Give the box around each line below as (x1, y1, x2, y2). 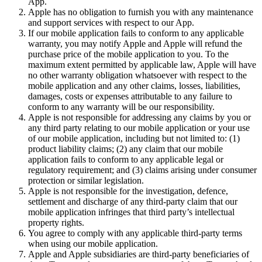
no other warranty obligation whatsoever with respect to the (28, 70, 247, 80)
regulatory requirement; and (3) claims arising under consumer (28, 164, 257, 175)
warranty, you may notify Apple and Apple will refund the (28, 38, 242, 49)
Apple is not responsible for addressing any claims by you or (28, 112, 251, 122)
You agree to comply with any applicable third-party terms (28, 227, 242, 238)
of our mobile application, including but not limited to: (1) (28, 133, 240, 143)
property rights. (28, 217, 84, 227)
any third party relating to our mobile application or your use (28, 122, 250, 133)
